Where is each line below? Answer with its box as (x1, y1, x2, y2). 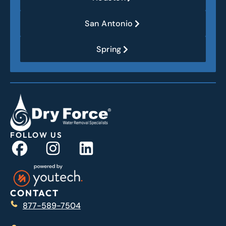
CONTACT (10, 187, 59, 199)
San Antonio (85, 18, 133, 29)
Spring (96, 44, 122, 55)
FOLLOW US (10, 130, 63, 140)
